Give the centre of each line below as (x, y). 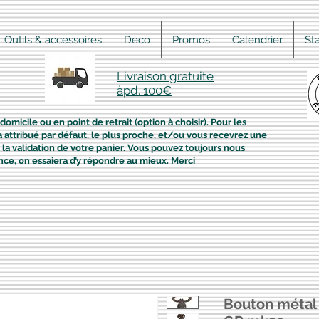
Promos (191, 40)
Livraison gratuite (165, 76)
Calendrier (257, 40)
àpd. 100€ (145, 90)
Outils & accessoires (53, 40)
